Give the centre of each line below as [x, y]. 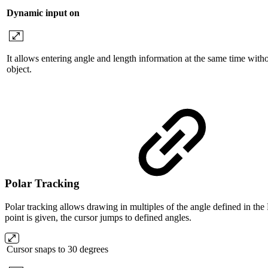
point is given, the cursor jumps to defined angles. [98, 217]
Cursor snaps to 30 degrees [57, 249]
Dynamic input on [43, 13]
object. [19, 69]
